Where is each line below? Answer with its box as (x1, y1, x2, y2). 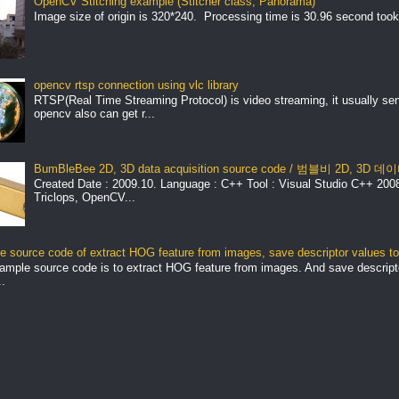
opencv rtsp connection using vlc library (33, 77, 239, 92)
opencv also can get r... (33, 107, 155, 121)
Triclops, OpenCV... (33, 191, 135, 205)
